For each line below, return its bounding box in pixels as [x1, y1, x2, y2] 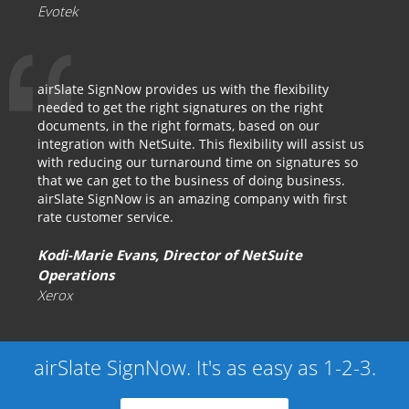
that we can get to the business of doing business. [37, 172, 345, 189]
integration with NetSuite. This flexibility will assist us [37, 135, 364, 152]
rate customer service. [37, 208, 173, 225]
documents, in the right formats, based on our [37, 117, 320, 134]
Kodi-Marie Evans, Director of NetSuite [37, 246, 302, 264]
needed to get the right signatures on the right [37, 99, 323, 116]
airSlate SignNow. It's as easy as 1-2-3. [33, 353, 376, 381]
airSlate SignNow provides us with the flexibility [37, 80, 329, 98]
